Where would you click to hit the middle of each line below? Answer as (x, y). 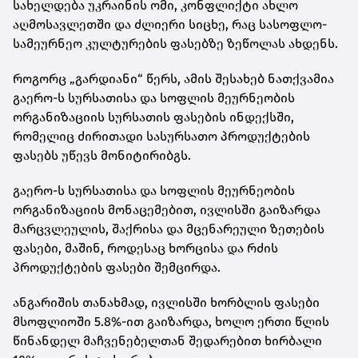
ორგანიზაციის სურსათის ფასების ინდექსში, (153, 117)
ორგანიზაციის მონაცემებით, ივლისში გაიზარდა (167, 209)
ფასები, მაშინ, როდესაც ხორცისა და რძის (145, 248)
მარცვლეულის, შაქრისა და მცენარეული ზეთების (169, 229)
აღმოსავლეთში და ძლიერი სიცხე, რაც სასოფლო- (170, 24)
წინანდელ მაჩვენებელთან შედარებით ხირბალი (167, 340)
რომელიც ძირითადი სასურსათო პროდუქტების (161, 136)
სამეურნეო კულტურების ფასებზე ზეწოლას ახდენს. (175, 43)
